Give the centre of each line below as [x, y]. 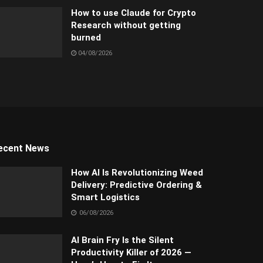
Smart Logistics [105, 198]
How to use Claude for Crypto [134, 13]
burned [86, 38]
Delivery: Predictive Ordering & [136, 185]
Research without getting [126, 26]
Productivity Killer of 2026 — [131, 253]
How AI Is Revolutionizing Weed [137, 173]
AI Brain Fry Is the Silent [122, 240]
